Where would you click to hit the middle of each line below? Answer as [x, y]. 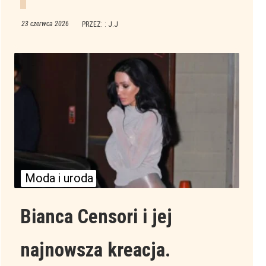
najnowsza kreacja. [95, 250]
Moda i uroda [59, 178]
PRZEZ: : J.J [100, 25]
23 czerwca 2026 [45, 24]
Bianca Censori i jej [96, 217]
